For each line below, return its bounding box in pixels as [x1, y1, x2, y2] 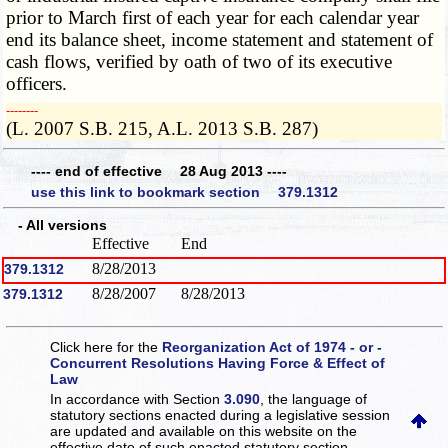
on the [317, 422, 358, 439]
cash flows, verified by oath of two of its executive [6, 51, 393, 73]
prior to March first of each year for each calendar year [6, 7, 420, 29]
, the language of [260, 390, 368, 407]
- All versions [4, 217, 107, 234]
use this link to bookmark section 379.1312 [31, 184, 338, 201]
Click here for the [50, 338, 163, 355]
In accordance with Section [50, 390, 225, 407]
